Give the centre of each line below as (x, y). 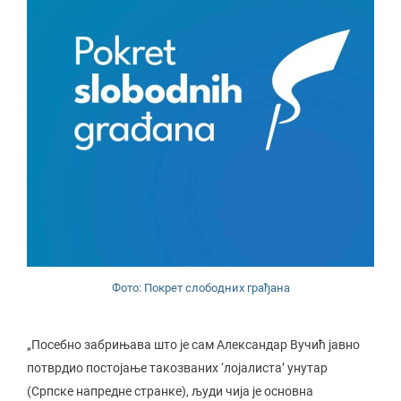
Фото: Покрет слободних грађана (200, 288)
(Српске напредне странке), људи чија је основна (170, 391)
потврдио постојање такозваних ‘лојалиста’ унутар (177, 368)
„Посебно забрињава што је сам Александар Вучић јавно (193, 345)
